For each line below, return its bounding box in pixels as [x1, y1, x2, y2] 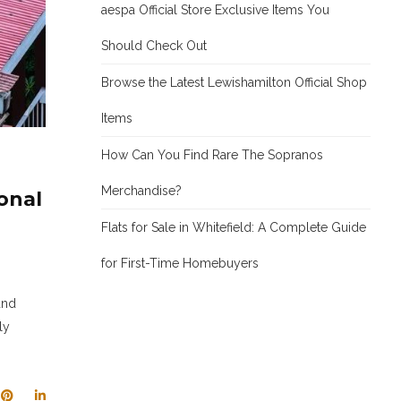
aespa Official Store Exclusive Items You [101, 3, 329, 17]
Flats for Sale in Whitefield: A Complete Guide [101, 220, 366, 235]
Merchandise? [101, 183, 182, 198]
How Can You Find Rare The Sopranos [101, 148, 323, 162]
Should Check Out [101, 38, 207, 53]
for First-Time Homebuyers [101, 256, 259, 270]
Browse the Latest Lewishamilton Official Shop [101, 75, 367, 90]
